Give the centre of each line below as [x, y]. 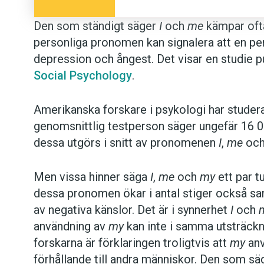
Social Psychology [83, 76]
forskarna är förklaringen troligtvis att [132, 243]
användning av [71, 227]
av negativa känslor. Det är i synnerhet [132, 210]
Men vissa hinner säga [92, 177]
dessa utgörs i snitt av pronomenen [126, 143]
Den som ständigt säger [96, 26]
